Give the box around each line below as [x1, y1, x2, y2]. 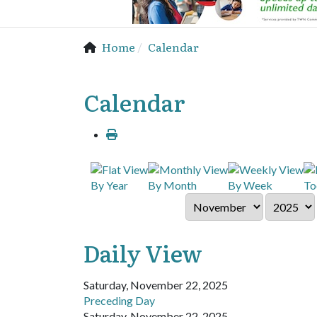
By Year [91, 178, 128, 192]
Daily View [83, 236, 202, 270]
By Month [148, 178, 197, 192]
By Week [228, 178, 272, 192]
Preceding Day [83, 294, 155, 307]
